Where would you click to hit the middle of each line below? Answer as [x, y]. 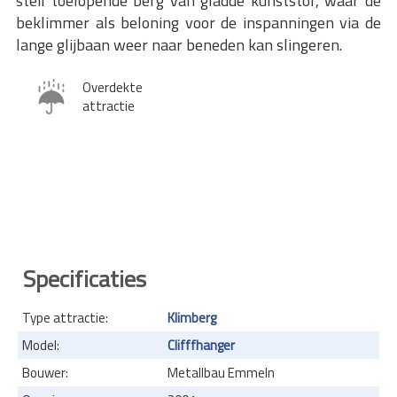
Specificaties [85, 278]
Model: [41, 345]
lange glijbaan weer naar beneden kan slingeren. [179, 45]
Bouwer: [45, 372]
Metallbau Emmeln [221, 372]
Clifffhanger [201, 345]
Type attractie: [65, 317]
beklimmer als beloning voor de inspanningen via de [198, 23]
